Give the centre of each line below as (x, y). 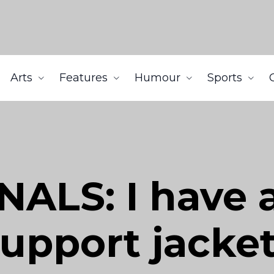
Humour (157, 78)
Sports (225, 78)
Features (83, 78)
